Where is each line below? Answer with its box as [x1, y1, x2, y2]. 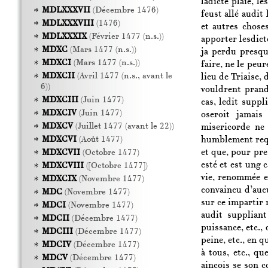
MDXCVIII [41, 162, 84, 170]
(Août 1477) [76, 135, 123, 144]
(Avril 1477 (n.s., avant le [74, 72, 172, 81]
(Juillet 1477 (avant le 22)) [72, 122, 174, 131]
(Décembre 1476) [90, 6, 159, 15]
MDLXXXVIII [41, 19, 94, 28]
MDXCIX [41, 175, 77, 184]
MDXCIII [41, 96, 78, 105]
